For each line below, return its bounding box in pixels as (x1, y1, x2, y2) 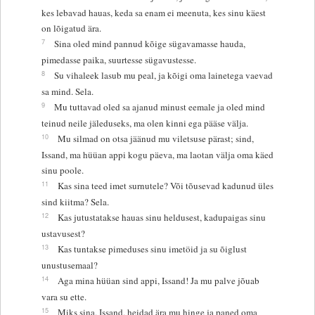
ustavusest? (41, 226, 85, 240)
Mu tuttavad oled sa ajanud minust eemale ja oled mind (53, 100, 265, 113)
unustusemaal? (41, 258, 98, 271)
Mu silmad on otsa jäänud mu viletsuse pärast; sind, (57, 131, 254, 145)
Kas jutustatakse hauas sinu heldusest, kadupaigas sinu (57, 210, 266, 224)
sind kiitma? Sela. (41, 195, 109, 208)
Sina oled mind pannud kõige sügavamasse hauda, (53, 37, 245, 50)
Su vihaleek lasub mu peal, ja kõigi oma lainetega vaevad (53, 68, 273, 82)
